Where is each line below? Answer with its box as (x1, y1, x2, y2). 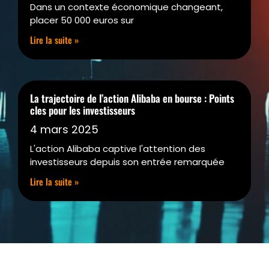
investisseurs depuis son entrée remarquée (30, 156, 225, 169)
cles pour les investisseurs (30, 103, 135, 118)
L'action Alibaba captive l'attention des (30, 142, 205, 156)
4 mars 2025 (30, 122, 98, 138)
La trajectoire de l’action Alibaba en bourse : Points (30, 91, 234, 106)
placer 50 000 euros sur (30, 14, 134, 27)
